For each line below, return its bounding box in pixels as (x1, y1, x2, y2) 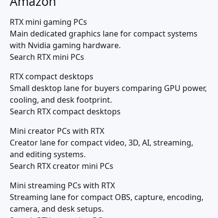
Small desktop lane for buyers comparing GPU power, (10, 83, 207, 93)
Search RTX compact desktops (10, 106, 121, 117)
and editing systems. (10, 149, 86, 160)
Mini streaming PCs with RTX (10, 180, 115, 191)
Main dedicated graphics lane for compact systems (10, 28, 198, 39)
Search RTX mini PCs (10, 52, 84, 62)
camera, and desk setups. (10, 203, 104, 214)
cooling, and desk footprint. (10, 94, 112, 105)
